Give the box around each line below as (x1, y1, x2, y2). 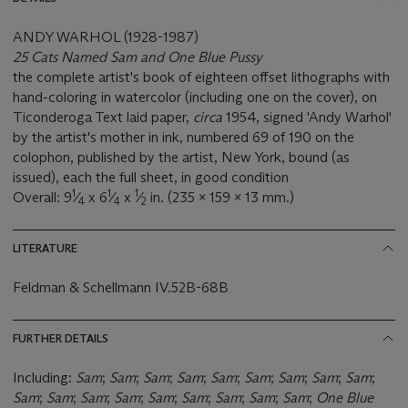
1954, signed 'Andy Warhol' (226, 107, 392, 126)
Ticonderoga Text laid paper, (13, 107, 193, 126)
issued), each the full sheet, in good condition (13, 168, 289, 186)
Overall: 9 (13, 188, 72, 206)
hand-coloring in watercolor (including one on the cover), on (13, 87, 377, 106)
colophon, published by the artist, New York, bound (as (13, 148, 350, 166)
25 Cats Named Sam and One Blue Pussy (13, 47, 262, 66)
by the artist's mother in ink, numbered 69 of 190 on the (13, 127, 354, 146)
